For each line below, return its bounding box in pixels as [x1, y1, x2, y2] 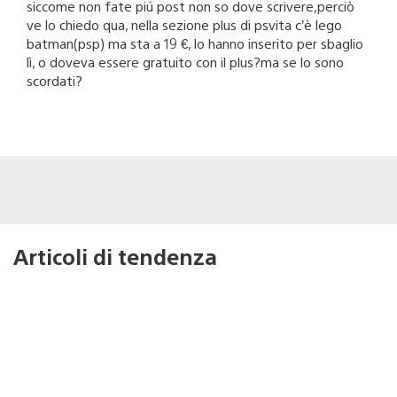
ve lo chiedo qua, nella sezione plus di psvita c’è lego [27, 16, 342, 34]
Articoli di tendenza [13, 242, 217, 271]
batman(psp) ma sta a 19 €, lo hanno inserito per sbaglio [27, 35, 363, 52]
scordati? [27, 72, 82, 90]
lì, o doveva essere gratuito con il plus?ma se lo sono [27, 53, 344, 71]
